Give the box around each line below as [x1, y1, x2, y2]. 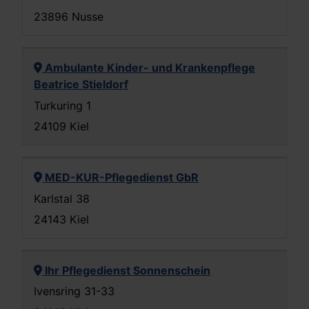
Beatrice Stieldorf [34, 77, 128, 92]
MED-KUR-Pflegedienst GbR [42, 170, 199, 185]
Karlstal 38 [34, 191, 90, 206]
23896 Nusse [34, 10, 103, 24]
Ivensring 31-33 [34, 284, 114, 299]
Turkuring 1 [34, 98, 91, 112]
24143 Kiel [34, 212, 89, 226]
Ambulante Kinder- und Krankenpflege [42, 61, 255, 75]
